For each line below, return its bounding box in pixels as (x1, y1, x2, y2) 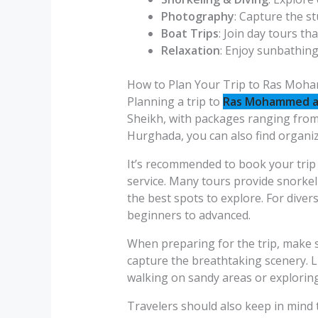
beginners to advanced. (126, 207, 251, 223)
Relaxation (160, 42, 220, 58)
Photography (160, 8, 234, 24)
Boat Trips (160, 25, 219, 41)
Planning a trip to (126, 93, 223, 109)
